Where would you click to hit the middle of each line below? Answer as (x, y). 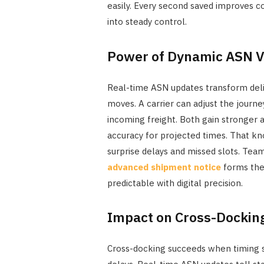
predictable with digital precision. (175, 183)
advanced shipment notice (164, 167)
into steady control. (147, 22)
